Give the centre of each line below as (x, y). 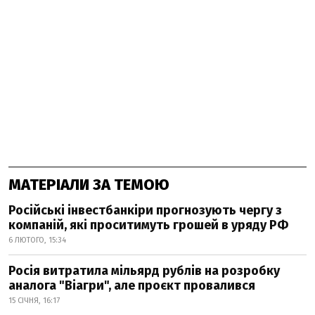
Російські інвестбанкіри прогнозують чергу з (145, 210)
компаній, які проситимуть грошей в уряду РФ (148, 225)
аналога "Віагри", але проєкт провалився (132, 285)
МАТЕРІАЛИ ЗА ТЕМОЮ (89, 185)
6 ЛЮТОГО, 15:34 (37, 240)
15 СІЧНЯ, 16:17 (34, 301)
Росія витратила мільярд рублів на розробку (144, 271)
